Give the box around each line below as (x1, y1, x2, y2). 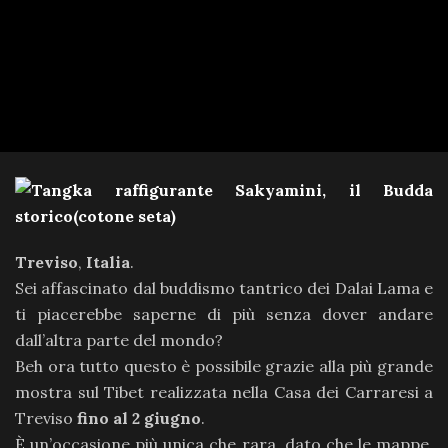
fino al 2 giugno (77, 408, 201, 428)
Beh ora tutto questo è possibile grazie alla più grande (15, 356, 433, 376)
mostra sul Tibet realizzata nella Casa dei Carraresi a (15, 382, 433, 402)
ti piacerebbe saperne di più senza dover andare (15, 304, 433, 324)
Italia (86, 252, 130, 272)
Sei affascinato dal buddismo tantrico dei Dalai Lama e (15, 278, 433, 298)
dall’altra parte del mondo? (15, 330, 223, 350)
